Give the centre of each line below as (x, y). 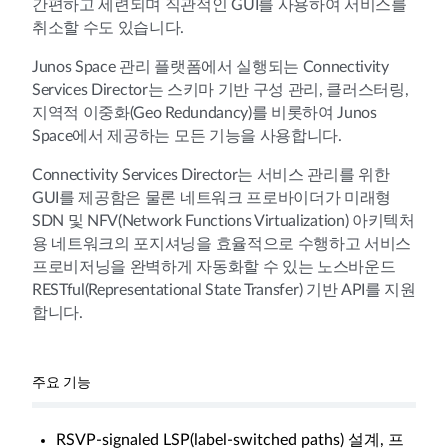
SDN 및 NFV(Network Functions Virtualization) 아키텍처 (223, 221)
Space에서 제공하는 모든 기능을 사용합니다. (187, 136)
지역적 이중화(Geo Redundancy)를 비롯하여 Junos (204, 113)
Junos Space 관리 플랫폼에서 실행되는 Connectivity (210, 67)
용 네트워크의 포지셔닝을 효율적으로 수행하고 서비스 (222, 244)
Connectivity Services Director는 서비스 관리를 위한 (211, 175)
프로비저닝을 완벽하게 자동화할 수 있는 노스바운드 (214, 267)
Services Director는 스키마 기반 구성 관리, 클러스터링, (220, 90)
